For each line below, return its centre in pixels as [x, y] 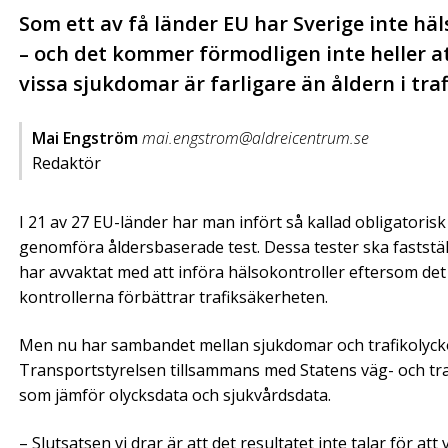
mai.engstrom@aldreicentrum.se [255, 138]
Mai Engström [85, 138]
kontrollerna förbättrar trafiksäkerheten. [173, 297]
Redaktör [66, 163]
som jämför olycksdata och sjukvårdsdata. [175, 395]
